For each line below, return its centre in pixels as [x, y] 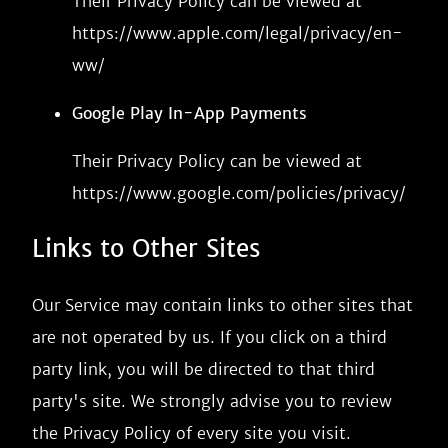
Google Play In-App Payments [189, 113]
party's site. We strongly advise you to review [212, 401]
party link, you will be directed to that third [203, 369]
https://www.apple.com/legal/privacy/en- [237, 33]
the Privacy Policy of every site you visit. [191, 433]
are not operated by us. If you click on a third [209, 337]
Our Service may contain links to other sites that [222, 305]
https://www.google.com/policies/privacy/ [239, 193]
